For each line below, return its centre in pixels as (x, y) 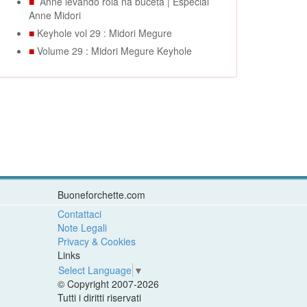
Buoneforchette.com (101, 195)
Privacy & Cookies (96, 241)
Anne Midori (55, 15)
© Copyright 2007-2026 (108, 284)
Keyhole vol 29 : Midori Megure (105, 33)
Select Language (95, 270)
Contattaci (79, 214)
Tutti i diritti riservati (99, 298)
